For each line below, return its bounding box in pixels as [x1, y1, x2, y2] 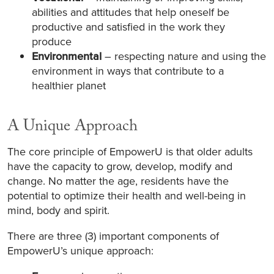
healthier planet [32, 77, 106, 93]
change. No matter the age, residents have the [7, 172, 229, 188]
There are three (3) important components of [7, 228, 219, 243]
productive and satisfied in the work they [32, 18, 225, 34]
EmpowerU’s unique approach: [7, 242, 154, 258]
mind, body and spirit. [7, 202, 109, 218]
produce [32, 33, 72, 49]
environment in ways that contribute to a [32, 62, 224, 78]
